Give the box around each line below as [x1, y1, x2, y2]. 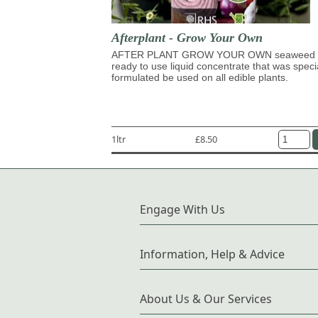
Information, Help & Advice [140, 246, 285, 262]
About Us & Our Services [140, 290, 272, 307]
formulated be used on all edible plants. [111, 71, 288, 83]
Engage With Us [140, 201, 225, 217]
